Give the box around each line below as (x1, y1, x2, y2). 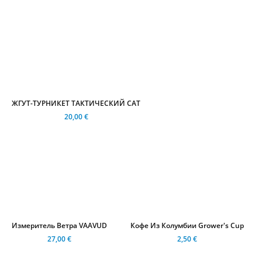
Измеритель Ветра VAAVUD (12, 220, 107, 231)
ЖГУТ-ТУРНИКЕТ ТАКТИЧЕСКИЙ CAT (12, 98, 140, 109)
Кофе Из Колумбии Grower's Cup (130, 220, 244, 231)
